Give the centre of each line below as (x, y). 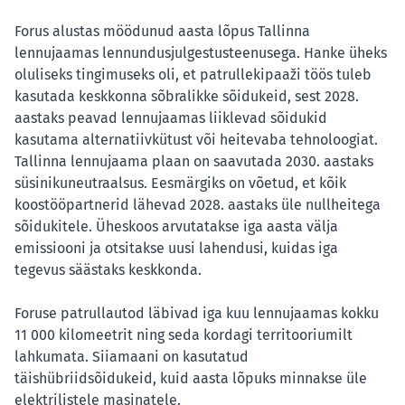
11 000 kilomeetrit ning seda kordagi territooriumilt (184, 335)
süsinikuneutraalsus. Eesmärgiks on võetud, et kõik (180, 184)
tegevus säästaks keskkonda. (108, 270)
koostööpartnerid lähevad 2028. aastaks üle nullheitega (198, 205)
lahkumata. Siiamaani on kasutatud (132, 357)
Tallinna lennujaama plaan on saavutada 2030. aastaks (194, 162)
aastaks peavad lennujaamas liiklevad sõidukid (171, 118)
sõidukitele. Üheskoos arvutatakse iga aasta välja (176, 227)
